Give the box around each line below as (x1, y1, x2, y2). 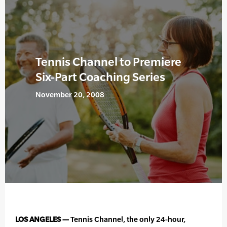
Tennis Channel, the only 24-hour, (70, 215, 185, 224)
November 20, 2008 (35, 90, 104, 99)
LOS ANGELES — (15, 215, 70, 224)
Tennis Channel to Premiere (35, 55, 181, 69)
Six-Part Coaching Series (35, 70, 165, 84)
